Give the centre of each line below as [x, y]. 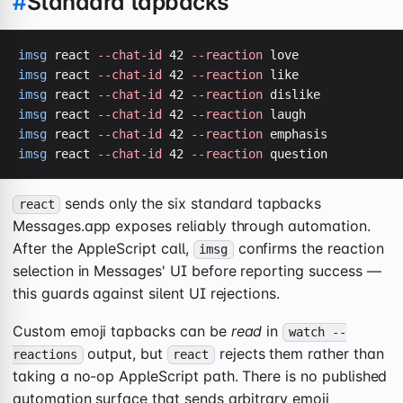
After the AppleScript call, [103, 249]
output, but [125, 354]
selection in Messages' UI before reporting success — [197, 271]
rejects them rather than [299, 354]
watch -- [317, 332]
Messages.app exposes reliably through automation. [192, 226]
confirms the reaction [309, 249]
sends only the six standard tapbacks [191, 204]
